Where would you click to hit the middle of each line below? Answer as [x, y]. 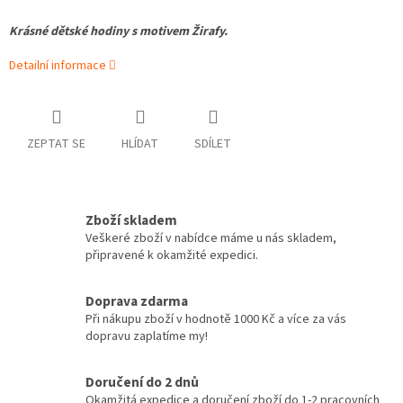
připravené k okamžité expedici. [172, 256]
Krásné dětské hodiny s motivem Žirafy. [118, 32]
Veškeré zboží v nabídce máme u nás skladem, [211, 239]
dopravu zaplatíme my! [147, 337]
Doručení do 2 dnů [142, 383]
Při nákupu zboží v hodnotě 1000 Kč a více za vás [216, 320]
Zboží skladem [131, 221]
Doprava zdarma [137, 302]
